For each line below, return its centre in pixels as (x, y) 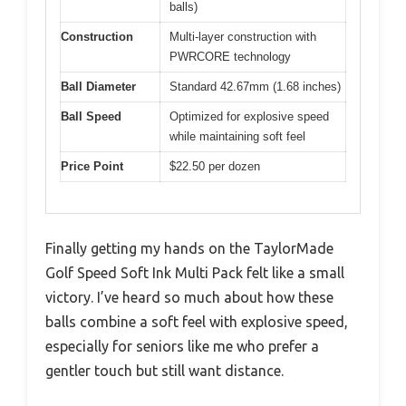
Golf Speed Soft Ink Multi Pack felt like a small (195, 273)
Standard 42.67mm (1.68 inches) (255, 86)
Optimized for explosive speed (249, 116)
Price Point (92, 166)
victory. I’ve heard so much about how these (189, 297)
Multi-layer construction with (243, 36)
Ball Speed (91, 116)
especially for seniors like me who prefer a (182, 346)
